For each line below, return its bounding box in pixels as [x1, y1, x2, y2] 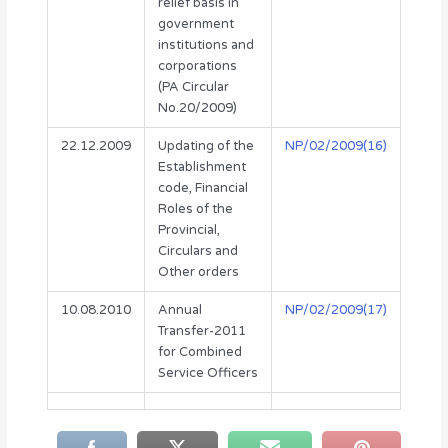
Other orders [157, 264, 239, 281]
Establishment [157, 159, 246, 176]
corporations [157, 58, 237, 75]
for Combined [157, 344, 242, 361]
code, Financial [157, 180, 248, 197]
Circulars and [157, 243, 238, 260]
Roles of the [157, 201, 233, 218]
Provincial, [157, 222, 220, 239]
